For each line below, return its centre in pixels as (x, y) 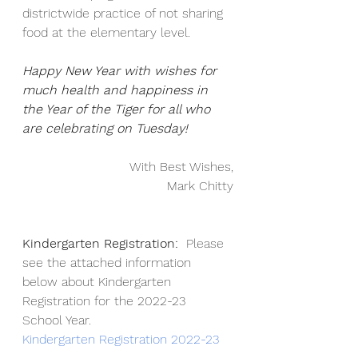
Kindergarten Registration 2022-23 (121, 339)
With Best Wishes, (181, 167)
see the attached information (109, 263)
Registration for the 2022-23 (106, 301)
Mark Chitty (200, 186)
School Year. (57, 320)
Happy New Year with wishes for (121, 71)
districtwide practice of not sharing (125, 13)
